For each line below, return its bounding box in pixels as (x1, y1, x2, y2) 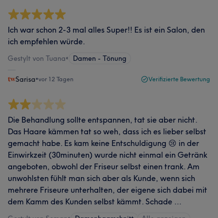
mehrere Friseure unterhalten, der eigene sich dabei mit (8, 185, 207, 195)
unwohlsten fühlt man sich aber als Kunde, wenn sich (8, 173, 195, 183)
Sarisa (16, 75, 36, 84)
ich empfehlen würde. (8, 36, 85, 46)
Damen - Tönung (73, 54, 127, 63)
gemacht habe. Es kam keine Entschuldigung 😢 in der (8, 138, 199, 148)
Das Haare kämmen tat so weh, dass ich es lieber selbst (8, 127, 206, 136)
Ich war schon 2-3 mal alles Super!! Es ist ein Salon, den (8, 25, 205, 35)
